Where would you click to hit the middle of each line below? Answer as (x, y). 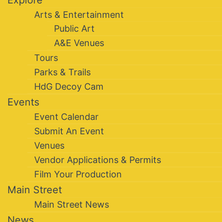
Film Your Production (78, 174)
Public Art (74, 29)
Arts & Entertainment (79, 15)
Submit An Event (69, 131)
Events (23, 102)
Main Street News (72, 205)
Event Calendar (66, 117)
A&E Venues (79, 43)
